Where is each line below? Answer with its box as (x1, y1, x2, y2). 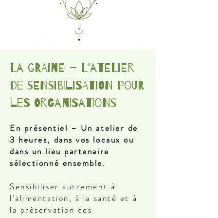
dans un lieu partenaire (10, 145, 109, 157)
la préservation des (10, 204, 92, 216)
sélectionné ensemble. (10, 157, 106, 169)
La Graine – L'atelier (10, 61, 134, 75)
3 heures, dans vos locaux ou (10, 134, 134, 145)
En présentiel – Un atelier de (10, 122, 138, 134)
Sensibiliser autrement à (10, 181, 116, 192)
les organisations (10, 96, 116, 110)
